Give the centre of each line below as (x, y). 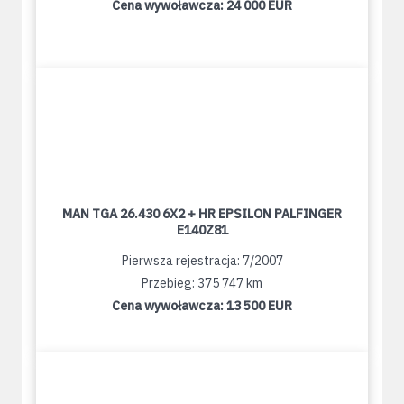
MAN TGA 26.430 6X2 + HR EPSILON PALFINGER (202, 214)
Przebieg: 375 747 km (202, 284)
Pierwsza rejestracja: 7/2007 (202, 261)
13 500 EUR (259, 306)
